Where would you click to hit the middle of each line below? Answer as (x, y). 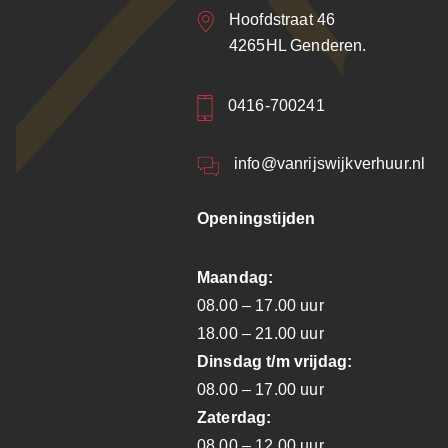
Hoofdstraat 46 (282, 19)
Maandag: (235, 278)
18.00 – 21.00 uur (260, 334)
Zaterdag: (234, 418)
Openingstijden (256, 219)
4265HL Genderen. (298, 45)
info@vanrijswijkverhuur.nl (330, 164)
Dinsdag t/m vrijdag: (275, 362)
